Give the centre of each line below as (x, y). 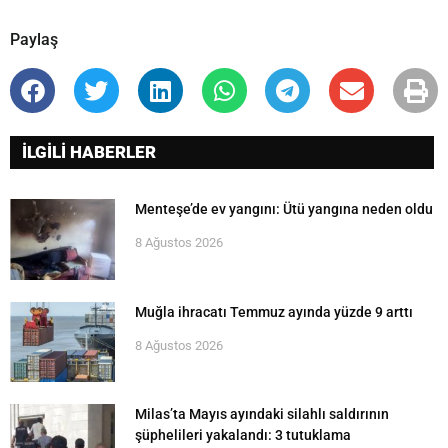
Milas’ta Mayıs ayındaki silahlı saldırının (262, 414)
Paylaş (34, 40)
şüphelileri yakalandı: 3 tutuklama (243, 435)
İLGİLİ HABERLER (89, 151)
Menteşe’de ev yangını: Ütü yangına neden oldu (284, 208)
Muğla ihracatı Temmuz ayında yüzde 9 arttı (274, 311)
